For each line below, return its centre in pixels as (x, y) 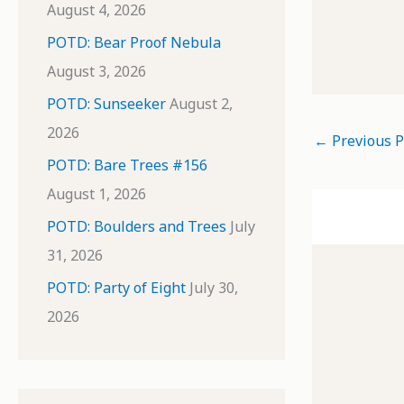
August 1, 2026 (96, 194)
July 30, (214, 288)
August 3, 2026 (96, 71)
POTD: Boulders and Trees (137, 226)
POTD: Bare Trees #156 (127, 165)
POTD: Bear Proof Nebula (134, 42)
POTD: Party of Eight (116, 288)
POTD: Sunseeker (106, 104)
